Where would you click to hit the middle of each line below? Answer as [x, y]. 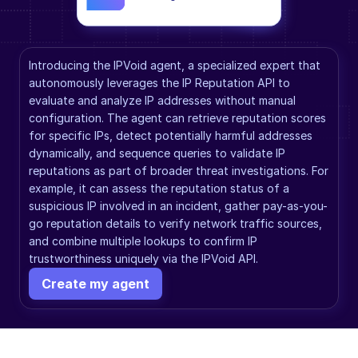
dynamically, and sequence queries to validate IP [157, 153]
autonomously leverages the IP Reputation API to [159, 83]
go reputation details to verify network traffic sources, [175, 223]
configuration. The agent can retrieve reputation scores [177, 118]
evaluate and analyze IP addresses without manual [162, 100]
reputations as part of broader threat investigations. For [179, 171]
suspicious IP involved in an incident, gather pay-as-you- [178, 206]
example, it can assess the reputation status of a [159, 188]
